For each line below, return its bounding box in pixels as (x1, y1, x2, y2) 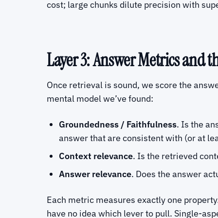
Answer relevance (59, 168, 132, 180)
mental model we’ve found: (47, 92, 153, 104)
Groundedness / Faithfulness (59, 118, 177, 130)
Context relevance (59, 150, 133, 162)
